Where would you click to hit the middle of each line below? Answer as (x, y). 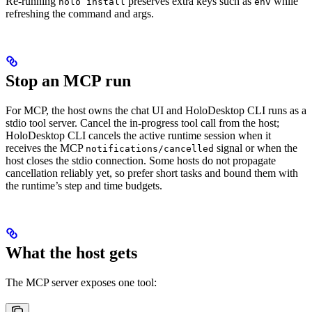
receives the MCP (46, 148)
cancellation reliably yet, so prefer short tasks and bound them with (152, 173)
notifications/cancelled (150, 149)
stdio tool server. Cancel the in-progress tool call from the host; (142, 123)
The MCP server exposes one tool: (81, 283)
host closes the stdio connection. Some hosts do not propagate (141, 161)
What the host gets (71, 253)
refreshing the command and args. (80, 14)
